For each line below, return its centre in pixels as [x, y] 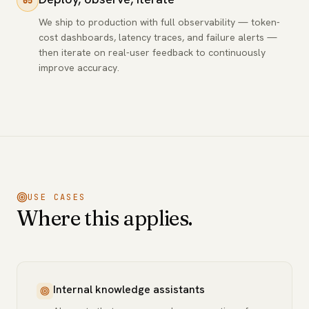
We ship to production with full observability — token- [159, 22]
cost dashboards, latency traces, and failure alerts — [158, 37]
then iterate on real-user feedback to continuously [152, 52]
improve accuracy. [79, 68]
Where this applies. [104, 218]
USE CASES [57, 197]
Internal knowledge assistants [129, 289]
